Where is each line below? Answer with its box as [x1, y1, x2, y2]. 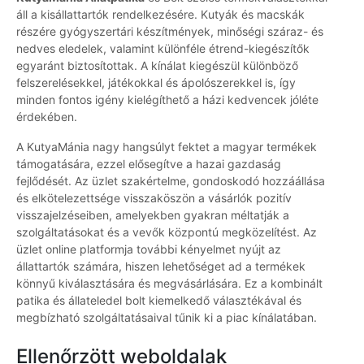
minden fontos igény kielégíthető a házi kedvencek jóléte [16, 93, 318, 107]
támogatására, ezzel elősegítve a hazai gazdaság [16, 157, 281, 171]
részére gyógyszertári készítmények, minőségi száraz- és [16, 24, 323, 39]
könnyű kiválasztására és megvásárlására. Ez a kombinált [16, 276, 323, 291]
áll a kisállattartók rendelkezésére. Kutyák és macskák [16, 7, 305, 22]
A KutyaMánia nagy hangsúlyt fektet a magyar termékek [16, 140, 317, 154]
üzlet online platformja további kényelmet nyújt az [16, 242, 281, 257]
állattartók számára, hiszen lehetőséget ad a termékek [16, 259, 305, 274]
